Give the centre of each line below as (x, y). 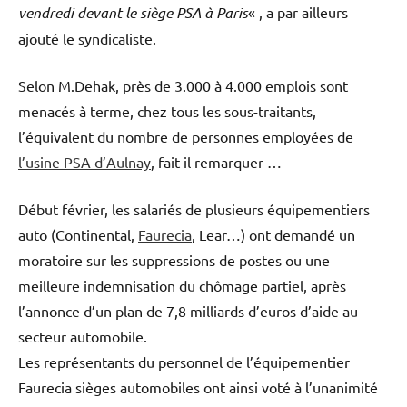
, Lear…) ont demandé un (273, 235)
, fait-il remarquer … (216, 162)
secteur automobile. (83, 337)
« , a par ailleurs (298, 12)
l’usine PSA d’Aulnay (84, 162)
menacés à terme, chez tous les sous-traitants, (167, 111)
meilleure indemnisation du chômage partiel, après (182, 286)
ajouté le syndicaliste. (87, 39)
